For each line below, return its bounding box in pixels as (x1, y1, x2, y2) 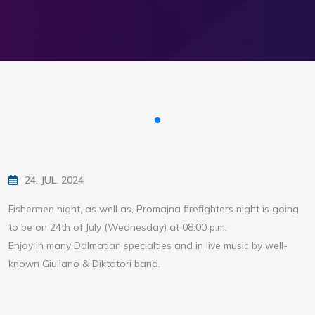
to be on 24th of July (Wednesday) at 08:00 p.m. (8, 221, 227, 234)
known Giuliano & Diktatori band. (8, 257, 163, 271)
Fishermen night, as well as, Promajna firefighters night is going (8, 202, 299, 216)
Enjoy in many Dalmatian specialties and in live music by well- (8, 239, 288, 252)
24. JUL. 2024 (25, 174, 84, 187)
